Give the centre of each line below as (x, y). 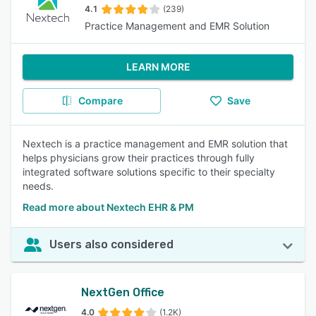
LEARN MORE (158, 67)
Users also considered (111, 244)
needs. (38, 186)
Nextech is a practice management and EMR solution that (155, 144)
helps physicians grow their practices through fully (139, 158)
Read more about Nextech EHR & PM (108, 207)
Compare (100, 101)
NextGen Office (122, 292)
